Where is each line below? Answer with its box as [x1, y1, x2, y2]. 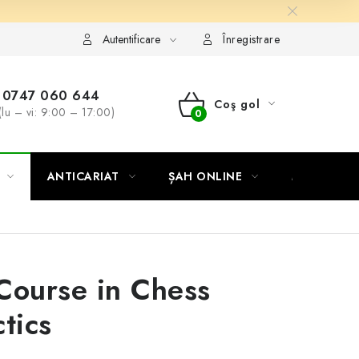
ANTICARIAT [46, 168, 119, 184]
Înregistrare [223, 31, 280, 47]
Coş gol [213, 96, 260, 112]
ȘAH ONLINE [168, 168, 242, 184]
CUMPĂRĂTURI [177, 191, 301, 215]
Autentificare [102, 31, 160, 47]
